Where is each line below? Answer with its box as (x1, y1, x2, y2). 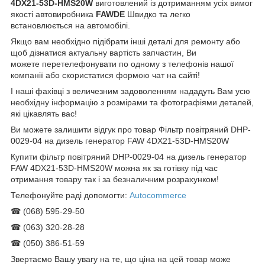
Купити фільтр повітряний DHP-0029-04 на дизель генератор (11, 151, 247, 161)
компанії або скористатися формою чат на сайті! (11, 70, 200, 80)
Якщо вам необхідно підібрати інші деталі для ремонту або (11, 36, 240, 46)
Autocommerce (130, 190, 186, 200)
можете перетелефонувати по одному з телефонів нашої (11, 59, 234, 69)
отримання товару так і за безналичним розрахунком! (11, 174, 219, 184)
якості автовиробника (11, 9, 96, 19)
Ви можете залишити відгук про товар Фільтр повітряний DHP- (11, 124, 251, 134)
